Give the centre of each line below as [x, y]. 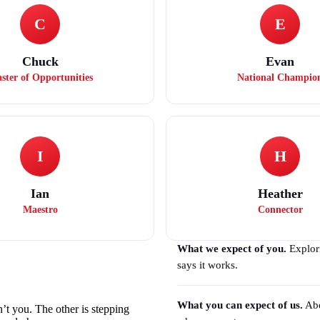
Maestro [40, 210]
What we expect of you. [232, 249]
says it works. [207, 265]
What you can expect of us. [240, 305]
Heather [280, 194]
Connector [280, 210]
